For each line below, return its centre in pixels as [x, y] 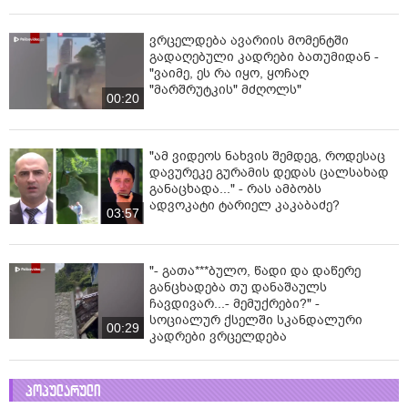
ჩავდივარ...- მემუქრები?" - [235, 304]
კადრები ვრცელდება [218, 337]
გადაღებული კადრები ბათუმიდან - [264, 57]
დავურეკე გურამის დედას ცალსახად [269, 172]
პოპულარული [63, 392]
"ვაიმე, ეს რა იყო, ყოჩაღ [229, 74]
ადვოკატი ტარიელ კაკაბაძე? [245, 205]
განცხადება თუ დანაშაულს [238, 288]
